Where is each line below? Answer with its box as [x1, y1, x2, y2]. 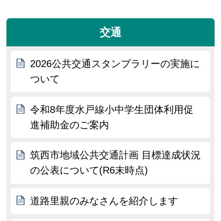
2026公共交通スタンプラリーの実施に [30, 58, 200, 69]
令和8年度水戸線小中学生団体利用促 [30, 104, 194, 115]
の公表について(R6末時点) [30, 165, 148, 176]
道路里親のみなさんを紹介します [30, 195, 179, 207]
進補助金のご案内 [30, 119, 110, 130]
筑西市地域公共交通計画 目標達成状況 [30, 149, 201, 161]
